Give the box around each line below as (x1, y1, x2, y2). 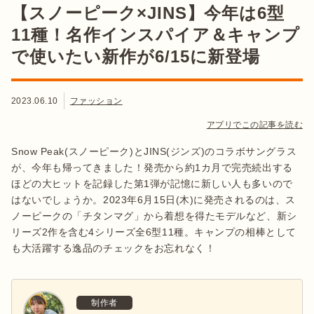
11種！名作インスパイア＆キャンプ (11, 25, 301, 44)
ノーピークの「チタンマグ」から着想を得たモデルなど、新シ (11, 210, 297, 221)
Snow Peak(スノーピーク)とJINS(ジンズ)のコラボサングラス (11, 145, 297, 157)
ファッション (69, 95, 123, 106)
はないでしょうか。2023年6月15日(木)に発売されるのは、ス (11, 193, 296, 205)
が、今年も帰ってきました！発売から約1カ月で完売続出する (11, 161, 293, 173)
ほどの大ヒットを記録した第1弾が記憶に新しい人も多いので (11, 177, 293, 189)
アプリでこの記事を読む (206, 119, 303, 130)
